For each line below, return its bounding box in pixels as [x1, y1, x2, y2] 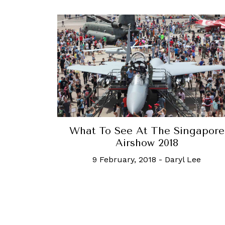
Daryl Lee [165, 154, 201, 164]
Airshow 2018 [115, 137, 178, 149]
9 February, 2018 [92, 154, 156, 164]
